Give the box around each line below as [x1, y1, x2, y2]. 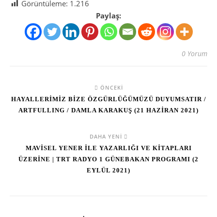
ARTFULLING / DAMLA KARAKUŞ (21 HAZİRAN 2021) [18, 107, 199, 114]
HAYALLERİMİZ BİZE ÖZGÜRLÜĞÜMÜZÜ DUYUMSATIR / [11, 95, 206, 103]
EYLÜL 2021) [87, 167, 130, 174]
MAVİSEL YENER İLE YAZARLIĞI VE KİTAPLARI [25, 144, 192, 152]
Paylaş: [96, 11, 121, 20]
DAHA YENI [89, 133, 124, 140]
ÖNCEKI [98, 84, 123, 91]
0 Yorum [182, 49, 207, 58]
